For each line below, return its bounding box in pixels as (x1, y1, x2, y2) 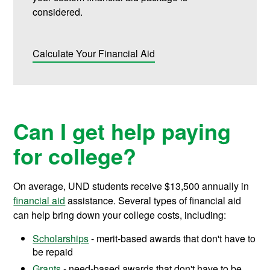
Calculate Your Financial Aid (33, 46, 155, 61)
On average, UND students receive (13, 179, 165, 193)
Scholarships (33, 231, 89, 246)
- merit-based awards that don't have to (89, 231, 256, 246)
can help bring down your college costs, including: (13, 208, 227, 222)
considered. (33, 5, 83, 19)
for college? (13, 140, 137, 172)
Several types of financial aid (116, 193, 242, 208)
